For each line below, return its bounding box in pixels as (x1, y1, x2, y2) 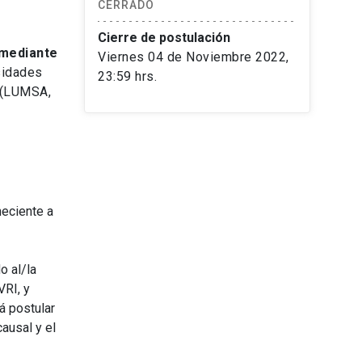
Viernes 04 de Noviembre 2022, (98, 49, 289, 65)
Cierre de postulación (98, 30, 230, 46)
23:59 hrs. (98, 69, 157, 85)
